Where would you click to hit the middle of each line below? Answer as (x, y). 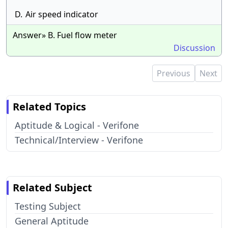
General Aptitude (52, 221)
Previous (174, 73)
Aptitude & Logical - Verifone (77, 125)
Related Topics (49, 107)
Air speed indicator (62, 14)
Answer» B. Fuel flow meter (65, 35)
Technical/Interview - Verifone (79, 140)
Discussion (194, 48)
